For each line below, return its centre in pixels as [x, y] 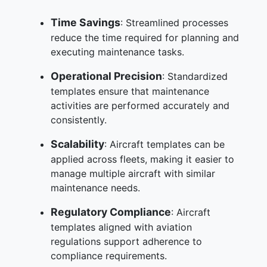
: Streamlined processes [174, 22]
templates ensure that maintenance [130, 91]
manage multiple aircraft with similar [133, 173]
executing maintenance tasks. [117, 52]
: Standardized [195, 76]
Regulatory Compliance [111, 212]
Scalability [77, 144]
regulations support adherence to [126, 241]
